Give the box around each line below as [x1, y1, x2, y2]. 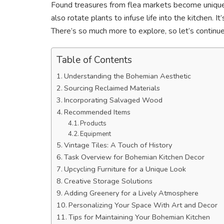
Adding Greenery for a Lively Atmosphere [63, 187, 198, 198]
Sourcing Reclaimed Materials [63, 82, 160, 93]
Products [80, 118, 107, 128]
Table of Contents [56, 53, 132, 66]
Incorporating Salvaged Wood [63, 94, 162, 105]
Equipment [80, 129, 111, 138]
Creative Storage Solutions [63, 175, 152, 186]
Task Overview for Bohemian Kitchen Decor [63, 151, 204, 162]
